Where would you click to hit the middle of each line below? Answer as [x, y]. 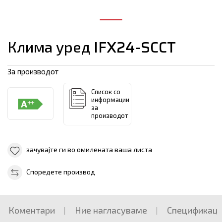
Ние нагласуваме [111, 211]
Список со [106, 92]
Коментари [32, 211]
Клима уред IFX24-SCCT [92, 47]
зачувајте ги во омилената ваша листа [89, 149]
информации [110, 100]
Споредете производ [61, 172]
